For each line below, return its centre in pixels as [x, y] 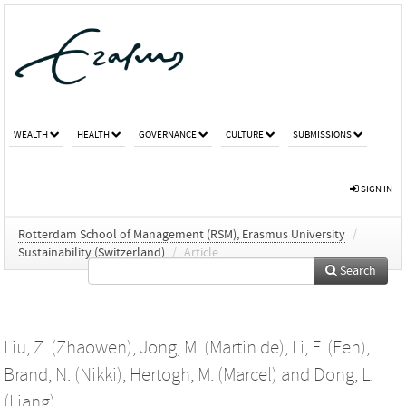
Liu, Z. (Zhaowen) [68, 348]
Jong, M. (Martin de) [212, 348]
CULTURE [245, 134]
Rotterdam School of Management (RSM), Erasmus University [182, 234]
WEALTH [31, 134]
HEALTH [93, 134]
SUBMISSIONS [322, 134]
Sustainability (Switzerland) [92, 252]
